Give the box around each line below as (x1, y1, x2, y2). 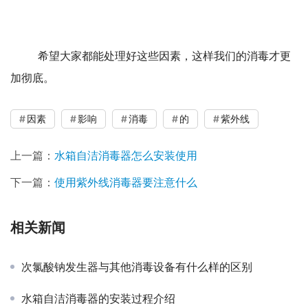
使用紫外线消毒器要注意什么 (54, 175, 197, 189)
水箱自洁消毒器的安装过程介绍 (21, 291, 175, 305)
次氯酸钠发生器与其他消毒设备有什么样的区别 (21, 259, 252, 274)
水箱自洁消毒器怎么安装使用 (54, 148, 197, 162)
